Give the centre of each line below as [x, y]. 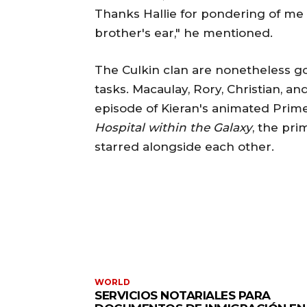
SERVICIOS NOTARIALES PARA [183, 295]
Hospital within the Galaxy [173, 127]
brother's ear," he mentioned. [184, 33]
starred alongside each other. [184, 146]
